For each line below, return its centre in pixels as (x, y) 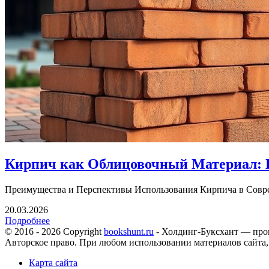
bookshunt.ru (129, 232)
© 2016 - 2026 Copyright (54, 232)
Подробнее (27, 221)
